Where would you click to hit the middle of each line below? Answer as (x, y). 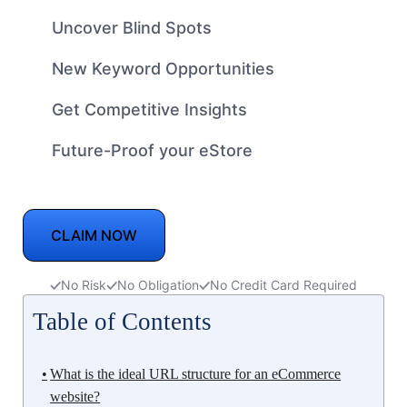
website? (75, 397)
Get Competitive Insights (149, 110)
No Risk (84, 285)
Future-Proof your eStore (152, 151)
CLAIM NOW (94, 236)
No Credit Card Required (283, 285)
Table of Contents (122, 322)
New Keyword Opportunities (163, 69)
